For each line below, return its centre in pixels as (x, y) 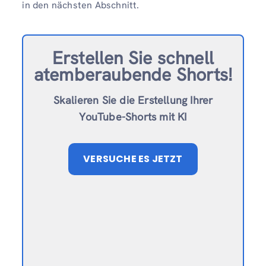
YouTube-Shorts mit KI (133, 117)
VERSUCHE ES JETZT (133, 159)
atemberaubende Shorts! (133, 75)
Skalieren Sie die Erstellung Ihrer (133, 100)
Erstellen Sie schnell (133, 58)
